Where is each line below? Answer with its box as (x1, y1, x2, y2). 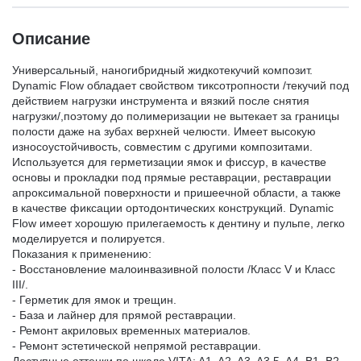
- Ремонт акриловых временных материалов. (12, 323, 251, 337)
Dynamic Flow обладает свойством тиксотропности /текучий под (12, 78, 349, 92)
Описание (12, 29, 90, 48)
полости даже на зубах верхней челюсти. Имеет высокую (12, 124, 316, 138)
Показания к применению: (12, 247, 151, 260)
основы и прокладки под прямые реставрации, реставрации (12, 170, 331, 184)
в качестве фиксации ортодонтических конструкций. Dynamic (12, 201, 334, 214)
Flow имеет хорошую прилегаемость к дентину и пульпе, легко (12, 216, 345, 230)
